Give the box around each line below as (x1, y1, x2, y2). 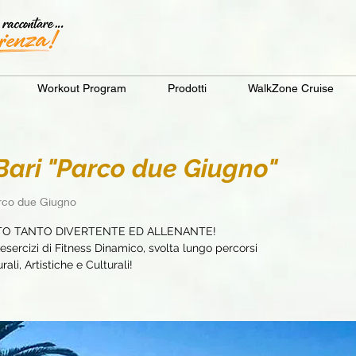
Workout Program (37, 81, 126, 95)
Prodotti (168, 81, 207, 95)
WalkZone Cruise (248, 81, 334, 95)
